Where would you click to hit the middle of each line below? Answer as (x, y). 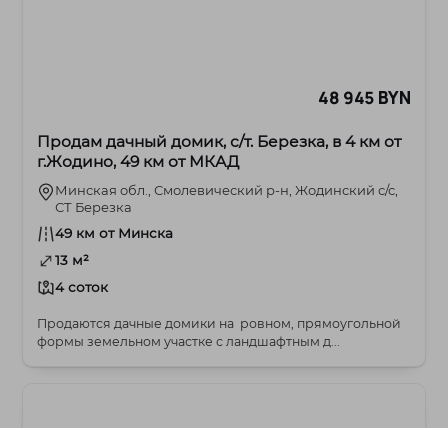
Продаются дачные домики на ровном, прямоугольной (219, 324)
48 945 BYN (364, 98)
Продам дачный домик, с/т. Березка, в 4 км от (219, 142)
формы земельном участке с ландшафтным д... (189, 342)
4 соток (82, 287)
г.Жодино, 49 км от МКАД (138, 162)
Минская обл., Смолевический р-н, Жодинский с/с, (227, 190)
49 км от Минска (114, 233)
